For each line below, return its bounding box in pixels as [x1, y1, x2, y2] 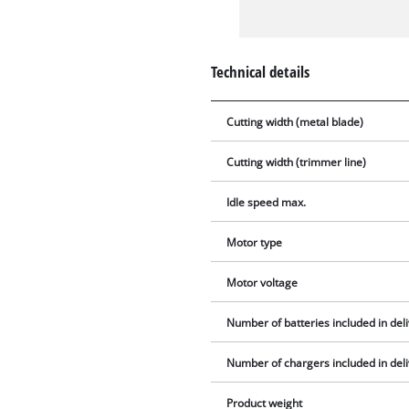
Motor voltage [226, 276, 299, 290]
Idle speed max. [226, 195, 307, 210]
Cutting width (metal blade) [226, 115, 364, 130]
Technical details [211, 60, 310, 82]
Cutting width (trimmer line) [226, 155, 367, 170]
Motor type [226, 236, 283, 250]
